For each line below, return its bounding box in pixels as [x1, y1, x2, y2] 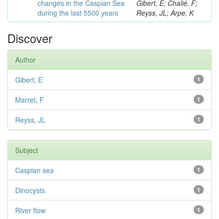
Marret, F [15, 95, 44, 105]
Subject [15, 145, 38, 155]
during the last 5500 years [38, 8, 118, 18]
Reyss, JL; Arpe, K [136, 8, 194, 18]
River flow [15, 205, 45, 215]
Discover [7, 29, 52, 46]
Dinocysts [15, 185, 45, 195]
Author [15, 55, 36, 65]
